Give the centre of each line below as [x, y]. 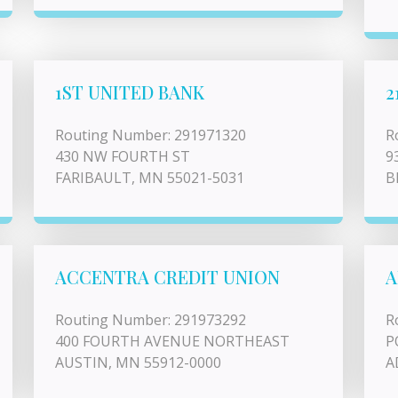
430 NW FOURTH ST [123, 156]
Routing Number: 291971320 [151, 135]
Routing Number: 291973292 [151, 320]
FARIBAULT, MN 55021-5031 [150, 178]
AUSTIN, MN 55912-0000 [138, 362]
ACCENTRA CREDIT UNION [167, 277]
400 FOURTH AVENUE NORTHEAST [172, 341]
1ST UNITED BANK [130, 92]
